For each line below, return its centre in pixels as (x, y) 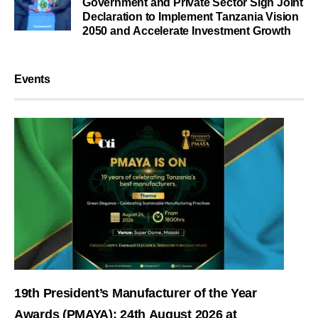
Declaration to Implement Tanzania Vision (191, 17)
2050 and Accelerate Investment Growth (187, 31)
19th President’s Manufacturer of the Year (136, 294)
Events (32, 79)
